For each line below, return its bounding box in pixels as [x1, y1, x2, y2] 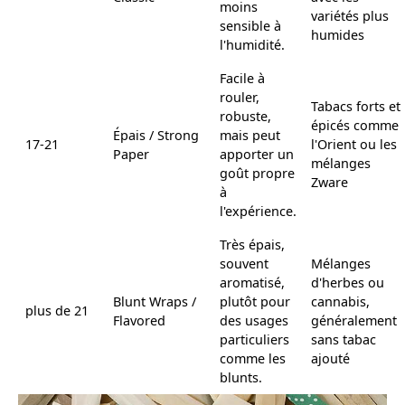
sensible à [220, 16, 281, 34]
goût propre [220, 164, 295, 182]
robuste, [220, 107, 271, 125]
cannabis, [311, 292, 370, 310]
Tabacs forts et [311, 97, 400, 115]
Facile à [220, 69, 265, 87]
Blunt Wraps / [113, 292, 196, 310]
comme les [220, 349, 286, 367]
